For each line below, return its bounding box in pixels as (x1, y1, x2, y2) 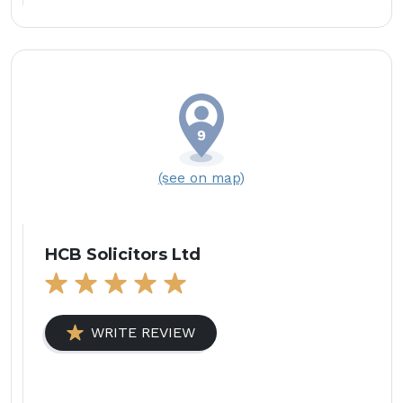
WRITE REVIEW (91, 323, 195, 341)
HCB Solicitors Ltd (45, 244, 201, 264)
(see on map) (158, 168, 245, 186)
